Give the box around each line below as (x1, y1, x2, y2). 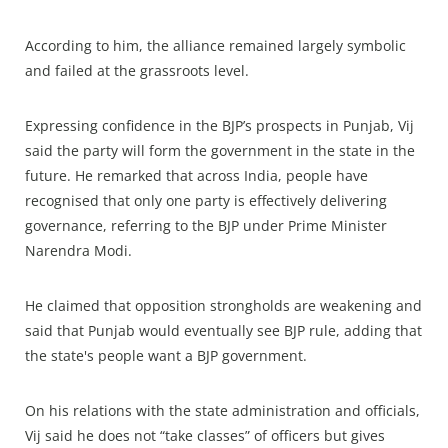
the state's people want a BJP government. (25, 346, 307, 366)
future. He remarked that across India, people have (25, 166, 368, 186)
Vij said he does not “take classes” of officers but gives (25, 426, 385, 446)
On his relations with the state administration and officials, (25, 401, 420, 421)
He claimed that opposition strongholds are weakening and (25, 296, 422, 316)
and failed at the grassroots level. (25, 61, 249, 81)
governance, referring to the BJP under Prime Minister (25, 216, 387, 236)
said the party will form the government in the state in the (25, 141, 415, 161)
